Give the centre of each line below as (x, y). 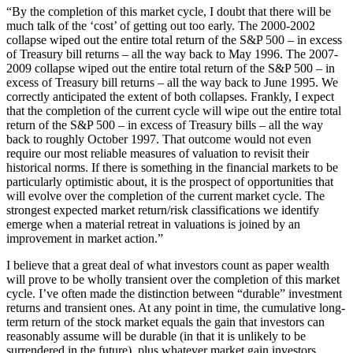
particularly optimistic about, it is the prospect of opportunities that (170, 181)
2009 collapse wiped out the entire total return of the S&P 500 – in (171, 68)
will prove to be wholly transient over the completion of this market (173, 279)
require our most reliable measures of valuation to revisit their (158, 153)
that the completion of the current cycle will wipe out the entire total (174, 110)
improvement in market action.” (85, 238)
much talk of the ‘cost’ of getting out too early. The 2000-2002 (161, 25)
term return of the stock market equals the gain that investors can (165, 321)
